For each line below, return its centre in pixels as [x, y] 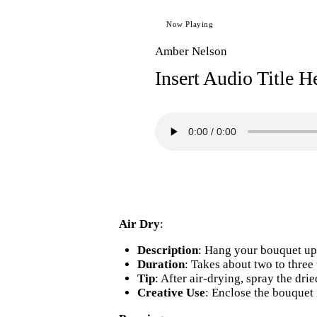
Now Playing [190, 24]
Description [167, 250]
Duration [161, 265]
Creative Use [171, 293]
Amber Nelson [191, 51]
